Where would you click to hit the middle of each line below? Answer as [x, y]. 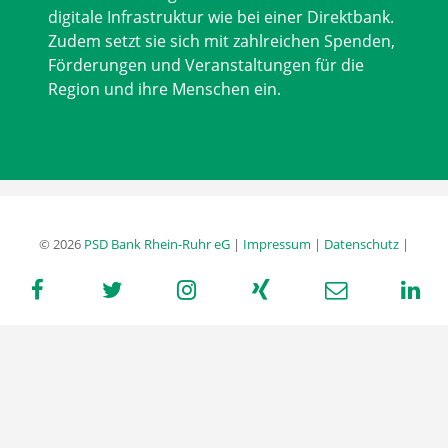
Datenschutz [361, 244]
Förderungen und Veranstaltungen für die [206, 65]
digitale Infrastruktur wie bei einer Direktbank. [221, 17]
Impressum [277, 244]
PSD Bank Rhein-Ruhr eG [157, 244]
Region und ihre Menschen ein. [164, 89]
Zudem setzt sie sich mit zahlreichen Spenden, [221, 41]
